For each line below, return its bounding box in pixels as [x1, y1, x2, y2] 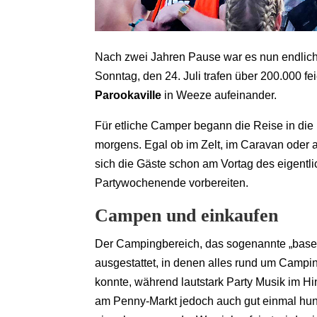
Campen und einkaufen [95, 205, 279, 226]
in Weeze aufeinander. [161, 89, 277, 102]
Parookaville [95, 89, 162, 102]
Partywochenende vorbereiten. [95, 177, 249, 190]
